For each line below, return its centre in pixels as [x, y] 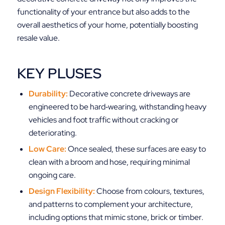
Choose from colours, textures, [149, 191]
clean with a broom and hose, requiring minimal [109, 162]
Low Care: [47, 149]
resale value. [38, 38]
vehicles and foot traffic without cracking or [103, 120]
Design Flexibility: [62, 191]
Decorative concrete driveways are [129, 94]
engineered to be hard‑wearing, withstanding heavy [117, 107]
